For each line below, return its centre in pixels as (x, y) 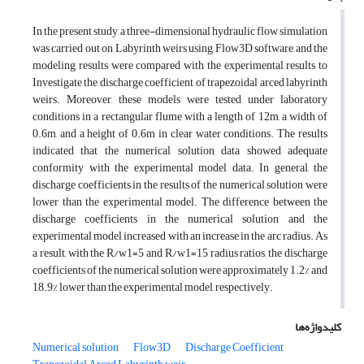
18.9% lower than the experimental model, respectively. (153, 288)
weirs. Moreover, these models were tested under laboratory (180, 100)
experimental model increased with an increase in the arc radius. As (180, 236)
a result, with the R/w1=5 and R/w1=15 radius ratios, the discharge (180, 253)
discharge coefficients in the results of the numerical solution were (180, 185)
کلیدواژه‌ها (318, 327)
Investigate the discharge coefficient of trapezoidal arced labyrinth (180, 83)
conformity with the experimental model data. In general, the (180, 168)
